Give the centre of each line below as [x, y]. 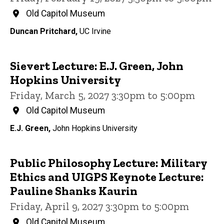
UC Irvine [95, 31]
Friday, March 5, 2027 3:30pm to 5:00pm [102, 95]
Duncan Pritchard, [45, 31]
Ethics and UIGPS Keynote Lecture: [107, 177]
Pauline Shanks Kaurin [74, 191]
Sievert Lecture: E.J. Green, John [97, 65]
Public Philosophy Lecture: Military [108, 163]
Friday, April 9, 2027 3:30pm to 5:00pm [99, 206]
